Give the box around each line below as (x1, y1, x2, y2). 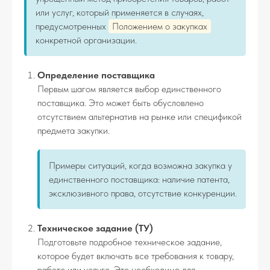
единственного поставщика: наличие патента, (49, 174, 230, 185)
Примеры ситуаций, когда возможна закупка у (49, 160, 232, 171)
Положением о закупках (112, 20, 207, 32)
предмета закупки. (37, 125, 110, 136)
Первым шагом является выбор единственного (37, 83, 221, 95)
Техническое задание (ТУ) (37, 222, 153, 234)
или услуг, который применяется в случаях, (36, 7, 204, 18)
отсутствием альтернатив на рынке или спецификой (37, 111, 242, 122)
